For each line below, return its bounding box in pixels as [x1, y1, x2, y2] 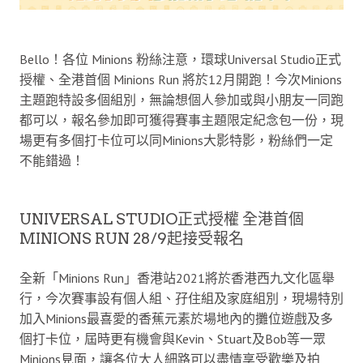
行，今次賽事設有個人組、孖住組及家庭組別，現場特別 [19, 289, 344, 306]
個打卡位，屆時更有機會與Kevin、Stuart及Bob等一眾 [19, 330, 326, 347]
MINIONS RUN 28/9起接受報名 [19, 228, 244, 248]
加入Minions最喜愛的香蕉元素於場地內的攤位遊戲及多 [19, 310, 333, 327]
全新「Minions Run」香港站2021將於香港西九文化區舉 [19, 269, 335, 286]
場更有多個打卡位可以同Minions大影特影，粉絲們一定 [19, 131, 333, 148]
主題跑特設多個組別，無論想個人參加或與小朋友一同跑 [19, 91, 344, 108]
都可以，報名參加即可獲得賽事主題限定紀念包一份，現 [19, 111, 344, 128]
